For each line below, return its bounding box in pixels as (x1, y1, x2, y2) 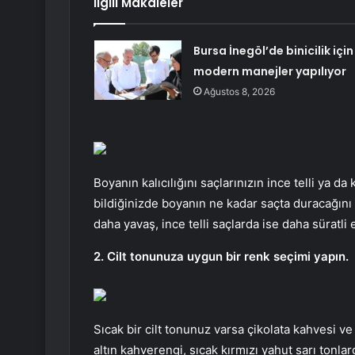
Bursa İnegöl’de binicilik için (193, 43, 353, 59)
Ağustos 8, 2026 (203, 86, 275, 98)
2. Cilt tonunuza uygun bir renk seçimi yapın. (94, 249, 349, 265)
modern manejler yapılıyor (193, 63, 346, 80)
